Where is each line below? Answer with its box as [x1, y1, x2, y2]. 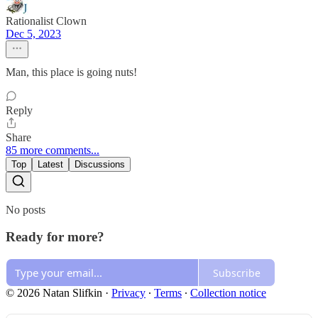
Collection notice [190, 287, 266, 300]
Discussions [75, 158, 125, 170]
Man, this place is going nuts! [6, 65, 137, 78]
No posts [6, 203, 45, 216]
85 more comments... [6, 143, 99, 156]
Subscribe [213, 265, 261, 280]
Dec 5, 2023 [6, 27, 61, 40]
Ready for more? [6, 229, 104, 245]
